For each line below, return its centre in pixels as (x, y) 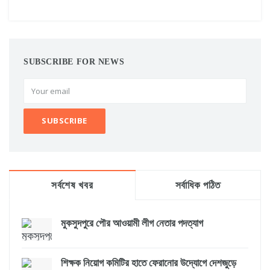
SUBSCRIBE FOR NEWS (74, 61)
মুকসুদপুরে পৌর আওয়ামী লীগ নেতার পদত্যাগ (132, 223)
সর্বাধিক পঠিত (198, 185)
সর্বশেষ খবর (72, 185)
